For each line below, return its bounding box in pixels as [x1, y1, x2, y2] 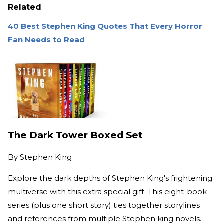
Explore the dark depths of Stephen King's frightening [8, 173, 212, 183]
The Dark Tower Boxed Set [8, 129, 143, 141]
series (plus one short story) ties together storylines [8, 200, 200, 210]
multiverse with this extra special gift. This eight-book [8, 186, 207, 196]
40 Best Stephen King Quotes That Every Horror [8, 21, 202, 31]
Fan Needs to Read [8, 34, 85, 44]
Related [8, 2, 41, 12]
